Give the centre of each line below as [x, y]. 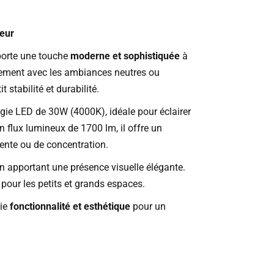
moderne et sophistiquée [125, 56]
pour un [148, 207]
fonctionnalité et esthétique [70, 207]
